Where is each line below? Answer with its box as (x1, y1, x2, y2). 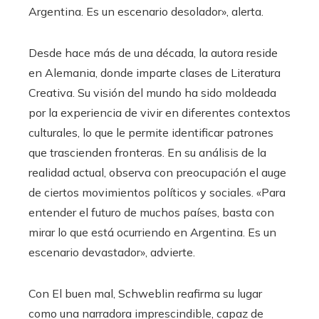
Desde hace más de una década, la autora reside (28, 46, 278, 60)
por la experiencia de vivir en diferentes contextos (28, 105, 291, 120)
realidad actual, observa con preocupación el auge (28, 165, 286, 179)
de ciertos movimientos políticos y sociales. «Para (28, 185, 286, 199)
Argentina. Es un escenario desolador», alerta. (28, 4, 263, 19)
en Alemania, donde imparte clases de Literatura (28, 66, 281, 80)
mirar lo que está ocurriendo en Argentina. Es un (28, 225, 276, 239)
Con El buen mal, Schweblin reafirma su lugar (28, 286, 262, 300)
